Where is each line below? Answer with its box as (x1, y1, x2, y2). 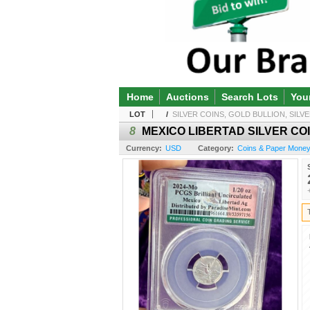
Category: (198, 143, 234, 152)
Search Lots (221, 91, 278, 102)
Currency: (126, 143, 162, 152)
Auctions (166, 91, 209, 102)
